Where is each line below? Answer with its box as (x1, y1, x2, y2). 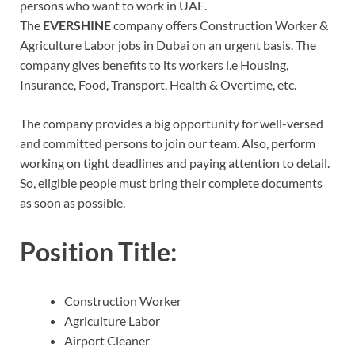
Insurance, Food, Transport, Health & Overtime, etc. (20, 77, 296, 93)
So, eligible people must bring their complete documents (20, 175, 323, 191)
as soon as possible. (20, 195, 125, 211)
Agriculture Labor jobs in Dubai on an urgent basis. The (20, 37, 316, 53)
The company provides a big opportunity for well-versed (20, 116, 323, 132)
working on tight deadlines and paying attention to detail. (20, 155, 330, 171)
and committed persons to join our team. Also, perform (20, 136, 315, 151)
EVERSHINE (43, 17, 111, 33)
